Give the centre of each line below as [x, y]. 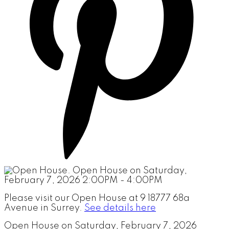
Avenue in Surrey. [44, 208]
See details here [120, 208]
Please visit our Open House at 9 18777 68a [97, 198]
